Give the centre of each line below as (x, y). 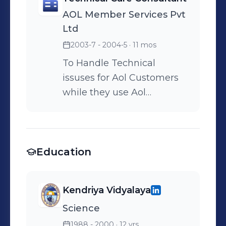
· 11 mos (142, 45)
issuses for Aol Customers (121, 78)
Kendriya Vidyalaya (107, 190)
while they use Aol (104, 92)
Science (81, 208)
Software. (83, 107)
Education (64, 152)
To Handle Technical (109, 63)
